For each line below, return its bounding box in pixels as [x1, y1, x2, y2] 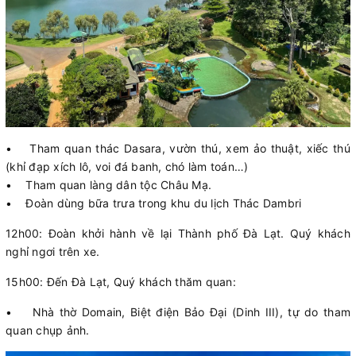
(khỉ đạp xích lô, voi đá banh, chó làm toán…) [6, 159, 249, 173]
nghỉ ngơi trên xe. [6, 244, 100, 258]
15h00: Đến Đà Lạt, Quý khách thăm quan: [6, 274, 236, 288]
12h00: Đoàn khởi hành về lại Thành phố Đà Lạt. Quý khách [6, 226, 350, 240]
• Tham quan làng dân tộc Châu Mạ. [6, 177, 211, 192]
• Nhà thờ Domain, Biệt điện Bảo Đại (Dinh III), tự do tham [6, 304, 350, 319]
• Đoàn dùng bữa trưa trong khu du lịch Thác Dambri [6, 195, 302, 210]
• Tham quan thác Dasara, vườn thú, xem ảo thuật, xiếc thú [6, 141, 350, 155]
